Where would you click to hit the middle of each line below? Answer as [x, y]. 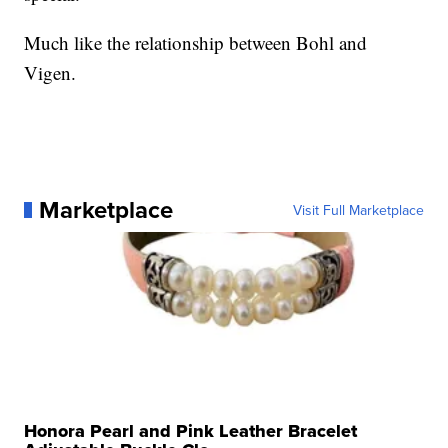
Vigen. [50, 72]
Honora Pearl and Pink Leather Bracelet [191, 430]
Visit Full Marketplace [358, 209]
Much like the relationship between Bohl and [196, 42]
